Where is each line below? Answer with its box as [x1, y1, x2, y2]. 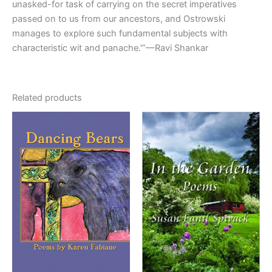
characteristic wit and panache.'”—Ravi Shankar [12, 42, 208, 53]
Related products [12, 92, 82, 104]
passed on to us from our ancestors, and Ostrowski [12, 13, 225, 24]
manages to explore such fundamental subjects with [12, 27, 228, 39]
